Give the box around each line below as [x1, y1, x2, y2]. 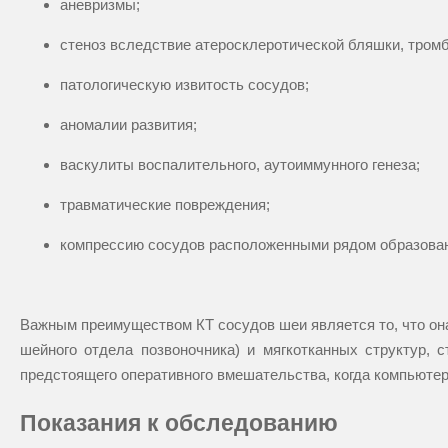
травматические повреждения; [60, 195, 270, 213]
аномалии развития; [60, 115, 197, 133]
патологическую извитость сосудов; [60, 75, 309, 93]
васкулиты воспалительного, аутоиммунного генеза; [60, 155, 420, 173]
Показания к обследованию [20, 411, 338, 437]
